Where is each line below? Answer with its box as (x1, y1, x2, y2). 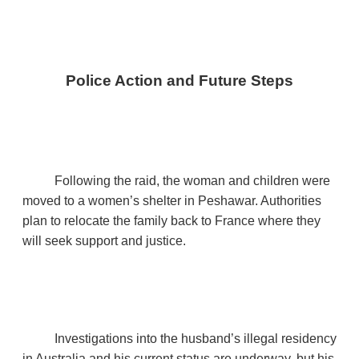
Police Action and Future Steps (66, 71, 293, 89)
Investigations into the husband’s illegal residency (54, 331, 337, 345)
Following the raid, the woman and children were (54, 173, 330, 188)
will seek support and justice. (22, 233, 186, 248)
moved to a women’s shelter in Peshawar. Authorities (22, 193, 321, 208)
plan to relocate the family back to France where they (22, 213, 321, 228)
